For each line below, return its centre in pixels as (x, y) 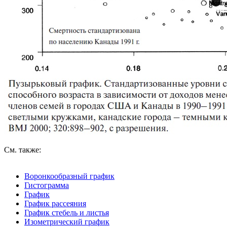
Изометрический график (67, 221)
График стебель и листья (67, 212)
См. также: (23, 149)
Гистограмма (47, 185)
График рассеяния (55, 203)
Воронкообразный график (69, 176)
